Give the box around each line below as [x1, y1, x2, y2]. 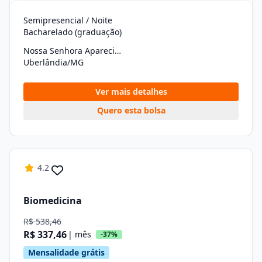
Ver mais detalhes [95, 86, 167, 97]
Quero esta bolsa [96, 105, 166, 116]
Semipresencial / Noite [23, 15, 112, 26]
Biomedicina [23, 194, 82, 207]
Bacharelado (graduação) [23, 26, 122, 37]
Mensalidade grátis [28, 247, 105, 258]
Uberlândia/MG [23, 57, 84, 68]
